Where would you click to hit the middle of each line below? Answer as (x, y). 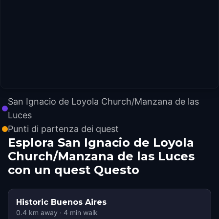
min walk (83, 212)
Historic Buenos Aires (61, 202)
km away (42, 212)
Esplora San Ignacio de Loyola (101, 142)
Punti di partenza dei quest (63, 129)
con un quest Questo (74, 170)
